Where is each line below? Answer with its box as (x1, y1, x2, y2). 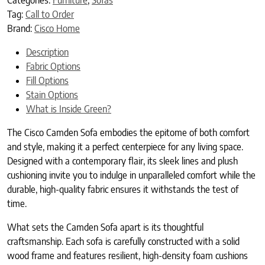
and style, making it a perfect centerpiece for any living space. (7, 140, 243, 153)
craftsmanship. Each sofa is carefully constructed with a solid (7, 235, 240, 247)
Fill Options (26, 74, 69, 86)
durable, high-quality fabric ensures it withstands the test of (7, 183, 238, 195)
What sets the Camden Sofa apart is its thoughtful (7, 221, 203, 233)
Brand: (7, 22, 34, 34)
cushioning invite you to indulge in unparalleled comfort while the (7, 169, 256, 181)
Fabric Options (26, 60, 80, 72)
